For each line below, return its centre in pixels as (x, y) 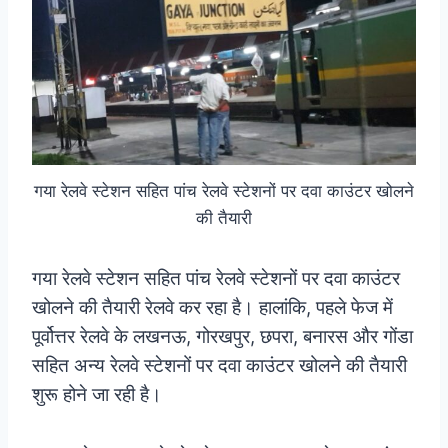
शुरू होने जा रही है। (97, 395)
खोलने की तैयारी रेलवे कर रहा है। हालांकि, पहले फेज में (212, 308)
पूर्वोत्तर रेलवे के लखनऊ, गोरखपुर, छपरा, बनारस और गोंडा (222, 337)
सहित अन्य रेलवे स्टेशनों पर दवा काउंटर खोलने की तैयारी (219, 366)
